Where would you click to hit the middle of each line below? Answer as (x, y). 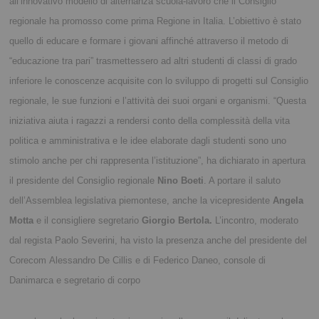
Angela (288, 201)
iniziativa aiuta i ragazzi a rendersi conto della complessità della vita (150, 121)
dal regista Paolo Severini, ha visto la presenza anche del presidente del (158, 241)
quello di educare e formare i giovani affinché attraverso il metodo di (149, 41)
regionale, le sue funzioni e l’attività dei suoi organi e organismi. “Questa (158, 101)
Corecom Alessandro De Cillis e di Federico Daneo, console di (138, 261)
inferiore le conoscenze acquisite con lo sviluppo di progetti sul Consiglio (159, 81)
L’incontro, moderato (257, 221)
